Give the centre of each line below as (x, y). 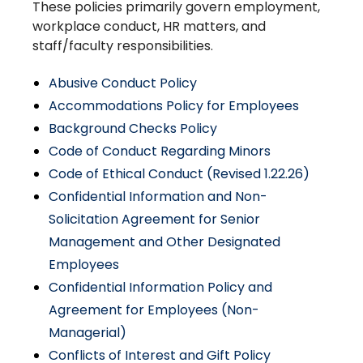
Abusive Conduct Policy (123, 83)
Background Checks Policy (133, 128)
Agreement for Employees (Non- (154, 310)
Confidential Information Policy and (160, 287)
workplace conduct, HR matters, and (149, 26)
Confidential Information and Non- (158, 196)
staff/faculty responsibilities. (123, 46)
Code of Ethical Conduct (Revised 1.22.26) (179, 174)
